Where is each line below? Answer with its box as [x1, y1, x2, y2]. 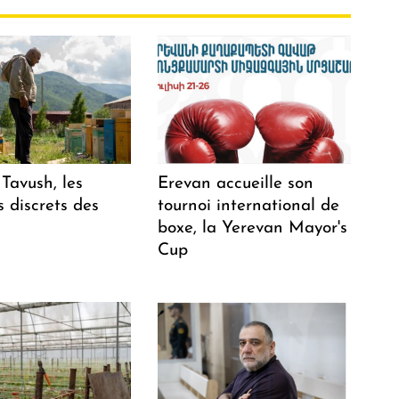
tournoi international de [158, 197, 340, 215]
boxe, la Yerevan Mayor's [158, 219, 348, 237]
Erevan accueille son [158, 175, 314, 192]
